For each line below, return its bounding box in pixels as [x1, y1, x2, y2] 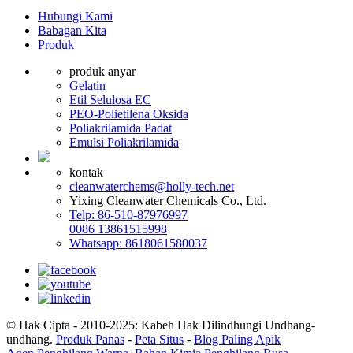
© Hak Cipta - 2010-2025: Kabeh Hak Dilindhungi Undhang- [6, 318, 315, 333]
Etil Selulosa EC [69, 93, 151, 107]
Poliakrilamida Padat [69, 121, 172, 136]
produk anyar [69, 65, 136, 79]
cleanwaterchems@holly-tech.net [69, 180, 234, 194]
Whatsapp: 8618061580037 [69, 236, 207, 251]
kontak [69, 165, 103, 180]
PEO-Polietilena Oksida [69, 107, 188, 121]
